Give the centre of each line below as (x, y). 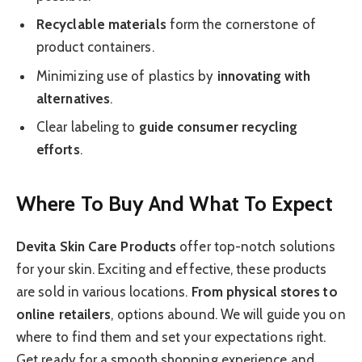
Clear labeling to (88, 127)
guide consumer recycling (218, 127)
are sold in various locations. (104, 291)
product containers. (95, 47)
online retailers (64, 314)
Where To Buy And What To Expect (175, 204)
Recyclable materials (101, 25)
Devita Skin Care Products (97, 246)
